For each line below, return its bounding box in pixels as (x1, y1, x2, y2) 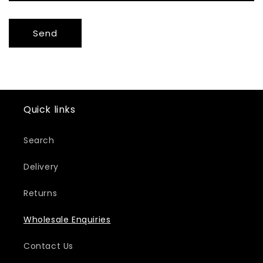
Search (23, 134, 55, 147)
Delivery (23, 161, 59, 173)
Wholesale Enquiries (23, 214, 111, 226)
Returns (23, 187, 58, 200)
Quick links (23, 103, 76, 117)
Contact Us (23, 240, 73, 252)
